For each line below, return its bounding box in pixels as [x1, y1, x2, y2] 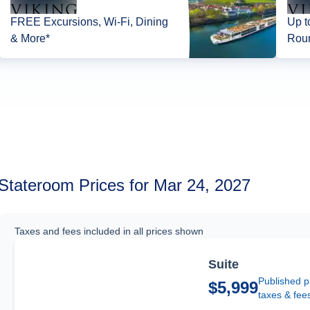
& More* [10, 33, 51, 44]
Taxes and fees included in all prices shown [15, 226, 204, 237]
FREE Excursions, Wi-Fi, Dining [10, 16, 169, 28]
